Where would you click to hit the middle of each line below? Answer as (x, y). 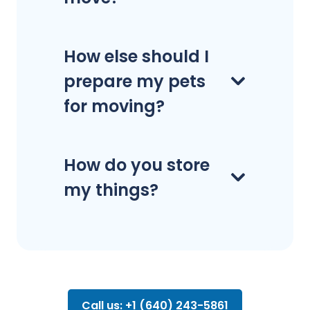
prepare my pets (135, 81)
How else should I (136, 56)
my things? (111, 190)
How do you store (137, 165)
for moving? (114, 106)
